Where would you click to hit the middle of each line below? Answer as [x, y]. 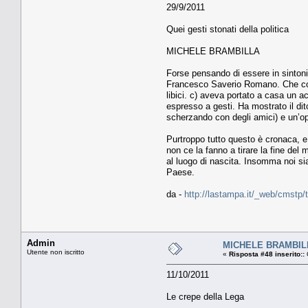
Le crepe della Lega [205, 296]
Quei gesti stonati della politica [228, 29]
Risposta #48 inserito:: [267, 254]
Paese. [180, 172]
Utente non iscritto [56, 252]
